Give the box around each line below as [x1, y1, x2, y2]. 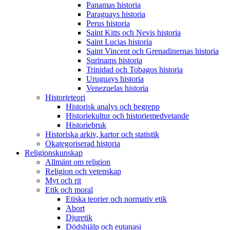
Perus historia [86, 19, 130, 28]
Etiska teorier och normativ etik [66, 195, 167, 203]
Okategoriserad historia [45, 139, 120, 148]
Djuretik [66, 213, 92, 222]
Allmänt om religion [45, 158, 110, 166]
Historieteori [45, 93, 85, 102]
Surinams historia [86, 56, 142, 65]
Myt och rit [45, 176, 81, 185]
